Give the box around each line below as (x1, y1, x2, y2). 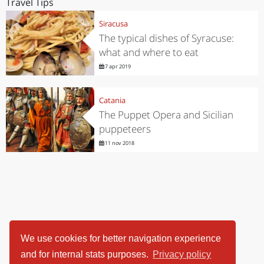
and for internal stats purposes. (21, 249, 151, 260)
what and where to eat (98, 45, 199, 59)
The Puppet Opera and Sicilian (98, 107, 233, 121)
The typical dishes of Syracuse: (98, 31, 234, 45)
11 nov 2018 (103, 138, 134, 147)
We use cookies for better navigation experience (21, 233, 222, 243)
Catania (98, 94, 126, 105)
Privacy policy (153, 249, 212, 260)
